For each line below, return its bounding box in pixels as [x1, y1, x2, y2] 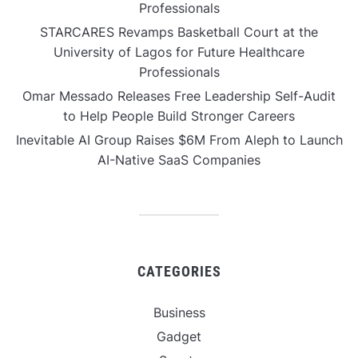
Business [153, 304, 205, 321]
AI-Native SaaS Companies [97, 152, 261, 169]
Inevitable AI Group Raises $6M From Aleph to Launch [15, 132, 343, 149]
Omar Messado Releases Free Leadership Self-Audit [22, 88, 336, 105]
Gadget [157, 328, 201, 345]
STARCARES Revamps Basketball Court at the [40, 24, 318, 41]
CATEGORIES [137, 263, 221, 280]
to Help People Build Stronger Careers [63, 108, 295, 125]
